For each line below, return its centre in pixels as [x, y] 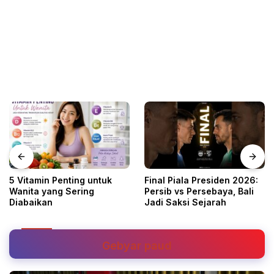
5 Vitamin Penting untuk [61, 180]
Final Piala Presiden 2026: [201, 180]
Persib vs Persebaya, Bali [199, 191]
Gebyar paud [137, 246]
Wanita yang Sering [52, 191]
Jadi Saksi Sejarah [185, 202]
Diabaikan [31, 202]
